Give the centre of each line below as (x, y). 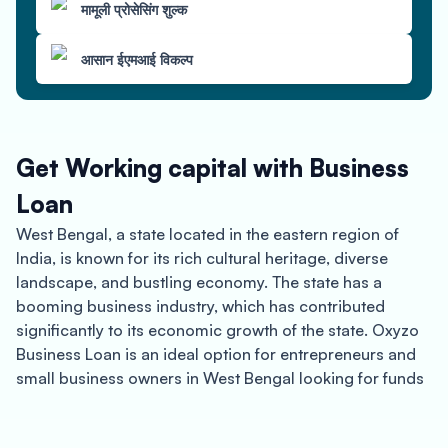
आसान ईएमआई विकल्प (137, 59)
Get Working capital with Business (212, 168)
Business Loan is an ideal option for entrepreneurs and (216, 354)
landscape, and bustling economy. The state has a (199, 282)
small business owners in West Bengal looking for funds (220, 378)
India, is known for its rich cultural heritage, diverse (202, 258)
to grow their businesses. (108, 402)
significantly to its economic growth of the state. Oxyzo (217, 330)
